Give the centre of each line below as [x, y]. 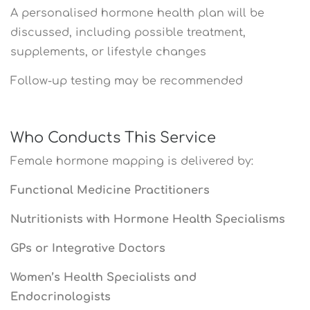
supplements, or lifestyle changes [108, 52]
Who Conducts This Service [113, 137]
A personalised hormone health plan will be [137, 13]
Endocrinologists [61, 297]
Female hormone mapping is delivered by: [132, 161]
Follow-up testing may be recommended [127, 81]
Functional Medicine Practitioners [110, 190]
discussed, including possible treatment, [128, 32]
